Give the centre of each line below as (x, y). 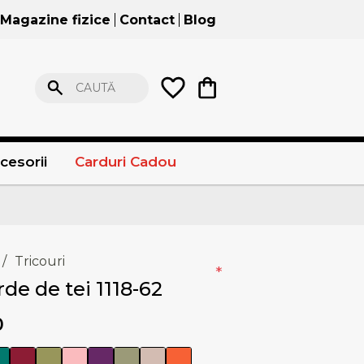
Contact (147, 19)
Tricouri (40, 262)
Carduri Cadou (125, 162)
